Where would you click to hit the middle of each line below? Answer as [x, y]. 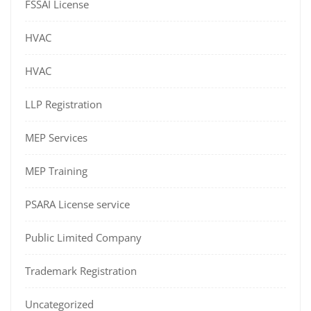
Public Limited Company [83, 238]
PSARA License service [77, 204]
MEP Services [56, 138]
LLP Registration [64, 104]
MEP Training [56, 171]
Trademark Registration [81, 271]
